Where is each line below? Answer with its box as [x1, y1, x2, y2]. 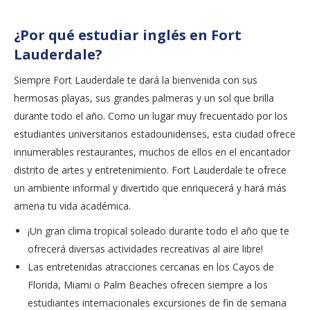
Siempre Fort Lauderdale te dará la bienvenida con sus [14, 73, 257, 86]
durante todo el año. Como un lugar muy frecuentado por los [14, 109, 288, 122]
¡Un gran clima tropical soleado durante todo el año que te [28, 224, 289, 237]
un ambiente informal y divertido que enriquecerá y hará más [14, 181, 286, 194]
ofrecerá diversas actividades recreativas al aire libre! [28, 241, 263, 255]
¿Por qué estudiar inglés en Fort [14, 25, 241, 44]
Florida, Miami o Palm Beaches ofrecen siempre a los [28, 277, 268, 291]
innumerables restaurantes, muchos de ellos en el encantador [14, 145, 291, 158]
